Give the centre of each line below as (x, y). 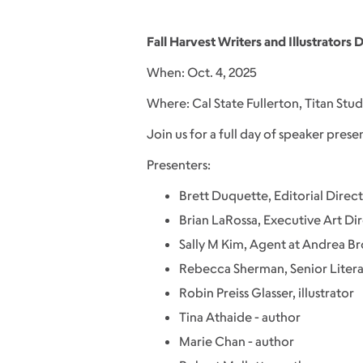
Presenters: (178, 164)
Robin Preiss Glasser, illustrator (267, 292)
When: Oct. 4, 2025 (201, 72)
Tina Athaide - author (239, 316)
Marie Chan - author (236, 341)
